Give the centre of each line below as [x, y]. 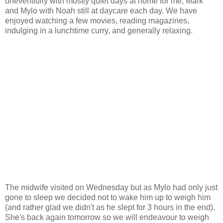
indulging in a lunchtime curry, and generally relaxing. [99, 31]
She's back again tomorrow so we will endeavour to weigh [107, 218]
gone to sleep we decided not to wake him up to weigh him [108, 198]
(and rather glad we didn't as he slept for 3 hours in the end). [110, 208]
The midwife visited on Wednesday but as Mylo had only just [111, 188]
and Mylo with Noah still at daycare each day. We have [101, 11]
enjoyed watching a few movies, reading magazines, [97, 21]
